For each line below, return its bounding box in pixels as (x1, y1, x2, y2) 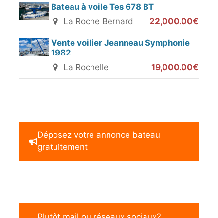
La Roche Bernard (61, 17, 134, 27)
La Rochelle (61, 62, 109, 73)
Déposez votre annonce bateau (37, 130, 160, 140)
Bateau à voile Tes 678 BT (51, 2, 154, 12)
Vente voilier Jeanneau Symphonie (51, 38, 190, 48)
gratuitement (37, 142, 88, 152)
